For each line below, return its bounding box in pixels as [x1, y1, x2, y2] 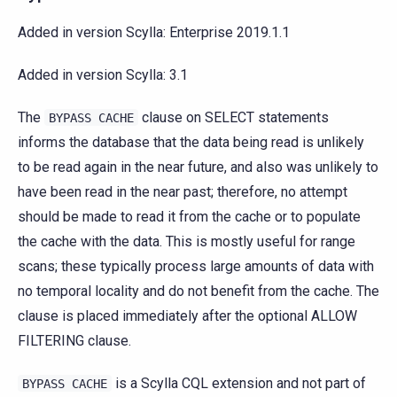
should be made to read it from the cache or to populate [18, 208, 361, 226]
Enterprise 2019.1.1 [169, 24, 290, 42]
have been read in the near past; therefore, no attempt [18, 183, 347, 201]
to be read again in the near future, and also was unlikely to [18, 159, 378, 176]
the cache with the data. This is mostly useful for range [18, 233, 355, 251]
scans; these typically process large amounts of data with [18, 258, 374, 276]
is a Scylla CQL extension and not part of [112, 375, 366, 393]
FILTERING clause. [18, 332, 131, 350]
